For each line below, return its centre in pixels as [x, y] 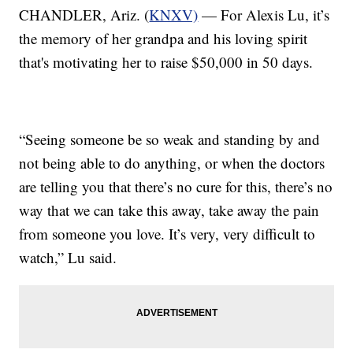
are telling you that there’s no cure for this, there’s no [176, 186]
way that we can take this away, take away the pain [169, 210]
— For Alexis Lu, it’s [264, 14]
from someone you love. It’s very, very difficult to [167, 233]
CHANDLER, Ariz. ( [84, 14]
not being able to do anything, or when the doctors [172, 162]
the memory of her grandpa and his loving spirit [163, 38]
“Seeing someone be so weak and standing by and [170, 139]
